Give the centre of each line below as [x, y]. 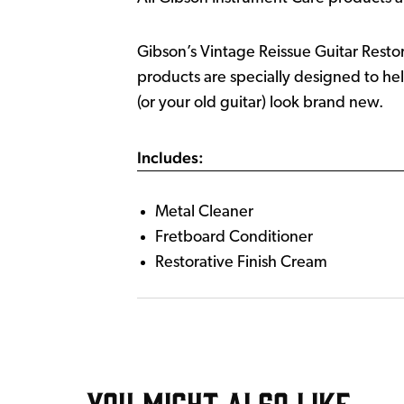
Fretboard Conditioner [234, 238]
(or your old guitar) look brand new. [260, 103]
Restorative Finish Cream [241, 263]
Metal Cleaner [204, 212]
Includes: [170, 157]
